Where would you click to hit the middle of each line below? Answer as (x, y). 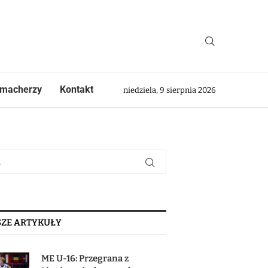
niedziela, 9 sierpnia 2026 (170, 90)
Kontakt (76, 89)
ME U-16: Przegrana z (85, 258)
